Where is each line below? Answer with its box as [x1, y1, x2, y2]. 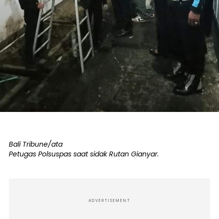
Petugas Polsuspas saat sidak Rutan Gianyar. [9, 149, 159, 159]
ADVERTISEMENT [88, 197, 131, 203]
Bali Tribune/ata [9, 139, 63, 149]
